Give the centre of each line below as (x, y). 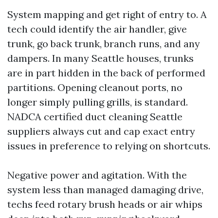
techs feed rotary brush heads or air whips (105, 204)
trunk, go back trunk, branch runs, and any (104, 44)
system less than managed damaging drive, (105, 190)
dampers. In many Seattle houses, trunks (100, 58)
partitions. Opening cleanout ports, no (95, 88)
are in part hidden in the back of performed (106, 73)
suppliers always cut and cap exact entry (101, 131)
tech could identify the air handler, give (97, 29)
